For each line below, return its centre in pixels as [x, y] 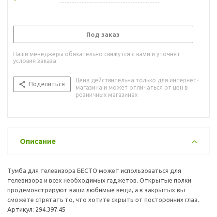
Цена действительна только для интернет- [137, 80]
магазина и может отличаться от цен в [132, 87]
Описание [38, 141]
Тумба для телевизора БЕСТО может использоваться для [94, 170]
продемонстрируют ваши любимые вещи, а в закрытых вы [96, 190]
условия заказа [35, 61]
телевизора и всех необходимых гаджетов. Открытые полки [99, 180]
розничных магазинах [107, 94]
